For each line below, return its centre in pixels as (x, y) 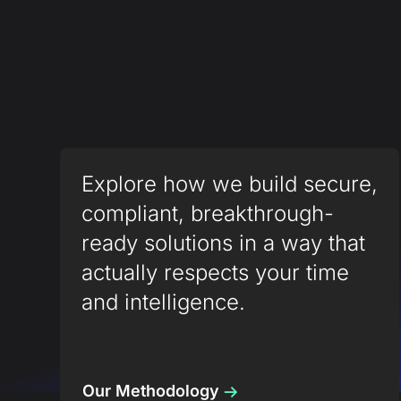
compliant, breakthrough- (208, 214)
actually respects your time (216, 273)
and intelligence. (164, 303)
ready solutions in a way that (224, 243)
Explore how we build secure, (230, 184)
